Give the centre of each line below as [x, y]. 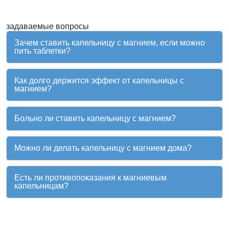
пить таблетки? [42, 51]
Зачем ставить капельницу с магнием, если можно [110, 43]
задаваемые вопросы [48, 27]
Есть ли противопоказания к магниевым [90, 178]
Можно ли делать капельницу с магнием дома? [103, 148]
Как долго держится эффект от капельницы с [99, 81]
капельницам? [41, 186]
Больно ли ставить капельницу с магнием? [95, 119]
